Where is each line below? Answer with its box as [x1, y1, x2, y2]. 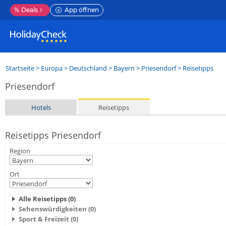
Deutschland [69, 64, 107, 73]
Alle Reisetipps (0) [19, 194, 76, 203]
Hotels [31, 102, 51, 112]
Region [10, 146, 30, 155]
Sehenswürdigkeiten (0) [19, 204, 96, 213]
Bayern [114, 64, 135, 73]
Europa [41, 64, 63, 73]
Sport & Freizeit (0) [19, 214, 78, 223]
